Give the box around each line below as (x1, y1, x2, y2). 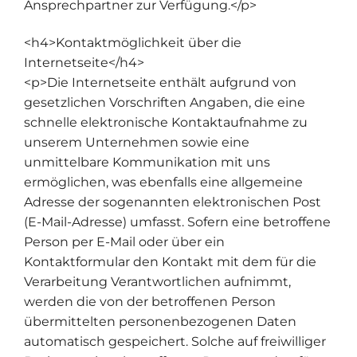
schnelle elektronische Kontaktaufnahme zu (24, 115, 308, 131)
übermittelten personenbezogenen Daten (24, 314, 296, 330)
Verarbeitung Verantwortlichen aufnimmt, (24, 274, 291, 290)
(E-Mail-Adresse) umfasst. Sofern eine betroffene (24, 214, 331, 230)
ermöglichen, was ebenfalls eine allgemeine (24, 175, 303, 190)
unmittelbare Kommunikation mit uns (24, 155, 270, 171)
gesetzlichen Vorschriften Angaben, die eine (24, 95, 305, 111)
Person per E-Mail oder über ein (24, 234, 225, 250)
